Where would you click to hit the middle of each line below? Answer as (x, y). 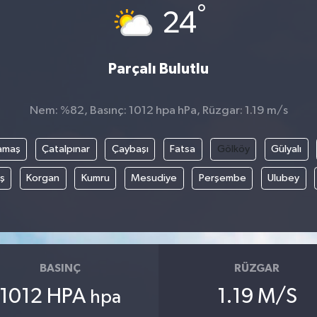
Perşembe (222, 178)
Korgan (43, 178)
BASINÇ (60, 269)
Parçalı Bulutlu (158, 69)
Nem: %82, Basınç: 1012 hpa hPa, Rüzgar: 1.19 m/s (158, 111)
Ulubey (284, 178)
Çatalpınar (66, 149)
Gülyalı (286, 149)
